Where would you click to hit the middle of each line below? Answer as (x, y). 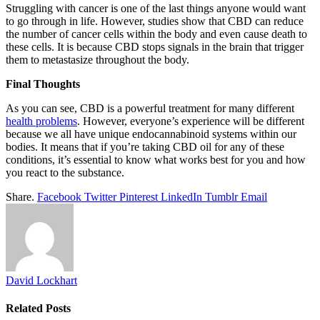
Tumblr (221, 196)
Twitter (100, 196)
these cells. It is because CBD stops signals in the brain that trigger (155, 46)
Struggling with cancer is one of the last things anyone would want (156, 8)
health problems (41, 121)
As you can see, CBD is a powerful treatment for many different (150, 108)
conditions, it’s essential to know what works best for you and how (156, 159)
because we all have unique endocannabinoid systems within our (151, 134)
